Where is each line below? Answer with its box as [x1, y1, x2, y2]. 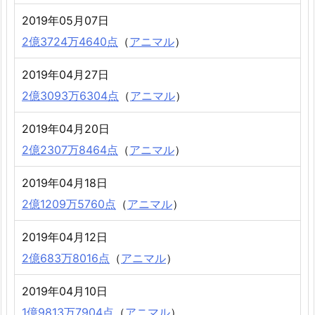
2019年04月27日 [22, 67, 109, 82]
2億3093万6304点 [22, 89, 119, 103]
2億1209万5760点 [22, 197, 116, 212]
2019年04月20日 [22, 122, 110, 136]
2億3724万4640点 [22, 34, 118, 49]
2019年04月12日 [22, 230, 108, 245]
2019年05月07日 [22, 13, 109, 28]
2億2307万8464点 [22, 143, 118, 157]
